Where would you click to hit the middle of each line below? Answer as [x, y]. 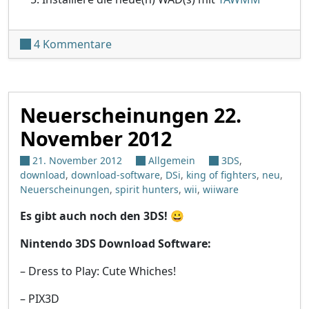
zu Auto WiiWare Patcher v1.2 [188, 44]
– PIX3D [40, 299]
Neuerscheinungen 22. [131, 115]
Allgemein [172, 161]
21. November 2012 [77, 161]
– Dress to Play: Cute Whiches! [98, 271]
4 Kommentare [73, 44]
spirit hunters [147, 190]
